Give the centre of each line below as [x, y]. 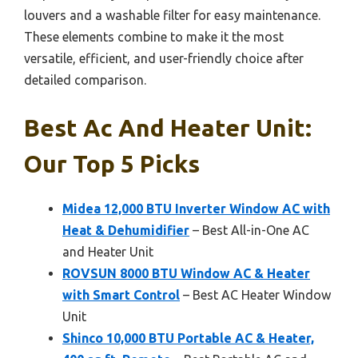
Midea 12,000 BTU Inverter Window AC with [196, 208]
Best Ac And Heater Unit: [168, 127]
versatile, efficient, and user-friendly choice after [164, 58]
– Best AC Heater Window [255, 294]
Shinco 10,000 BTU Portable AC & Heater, [188, 338]
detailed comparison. [85, 80]
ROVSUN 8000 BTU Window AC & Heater [186, 273]
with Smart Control [121, 294]
